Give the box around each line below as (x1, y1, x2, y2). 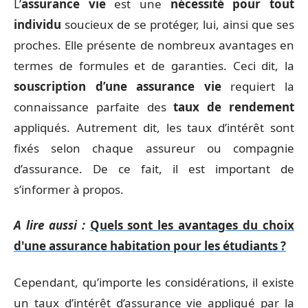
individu (14, 16, 61, 32)
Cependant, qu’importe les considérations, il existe (14, 274, 294, 290)
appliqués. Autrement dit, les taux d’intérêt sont (14, 119, 294, 135)
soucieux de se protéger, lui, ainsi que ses (61, 16, 294, 32)
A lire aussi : (14, 217, 85, 234)
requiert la (221, 78, 295, 94)
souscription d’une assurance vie (14, 78, 221, 94)
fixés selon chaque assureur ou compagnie (14, 140, 294, 156)
